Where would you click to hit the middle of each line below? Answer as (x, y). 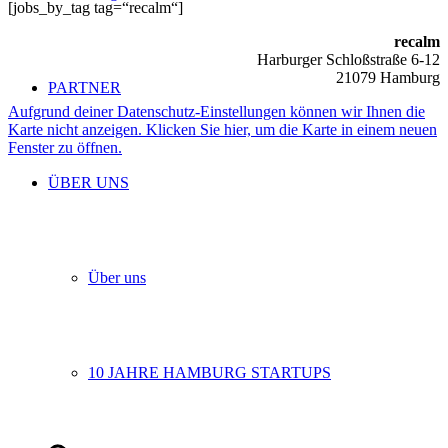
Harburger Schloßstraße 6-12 (348, 59)
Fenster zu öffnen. (65, 147)
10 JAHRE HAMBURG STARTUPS (209, 372)
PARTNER (84, 87)
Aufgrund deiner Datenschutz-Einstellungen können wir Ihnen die (216, 111)
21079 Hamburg (388, 77)
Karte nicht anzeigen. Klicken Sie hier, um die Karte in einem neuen (222, 129)
